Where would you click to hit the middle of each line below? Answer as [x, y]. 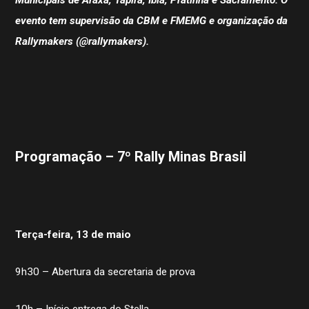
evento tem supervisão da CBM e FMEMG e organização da [152, 20]
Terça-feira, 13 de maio [73, 234]
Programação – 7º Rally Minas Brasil [131, 156]
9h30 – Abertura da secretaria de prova [106, 271]
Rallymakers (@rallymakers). [82, 41]
